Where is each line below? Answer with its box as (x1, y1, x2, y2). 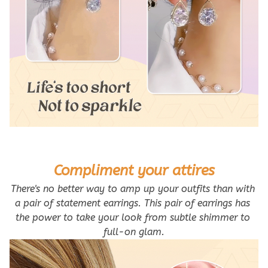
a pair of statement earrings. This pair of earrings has (15, 197, 250, 209)
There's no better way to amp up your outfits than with (10, 182, 255, 194)
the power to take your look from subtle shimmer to (15, 211, 250, 223)
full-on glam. (103, 226, 165, 237)
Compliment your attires (53, 162, 215, 179)
